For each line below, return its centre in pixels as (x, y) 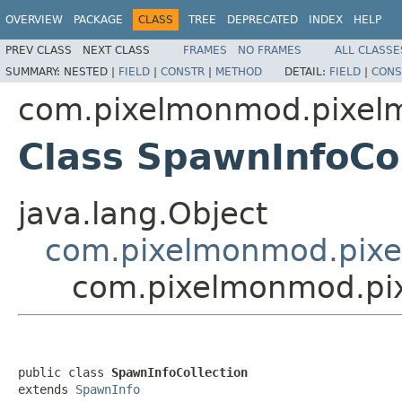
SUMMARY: (35, 71)
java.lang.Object (143, 213)
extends (47, 389)
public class (65, 372)
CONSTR (183, 71)
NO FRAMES (270, 50)
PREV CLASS (39, 50)
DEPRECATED (262, 20)
